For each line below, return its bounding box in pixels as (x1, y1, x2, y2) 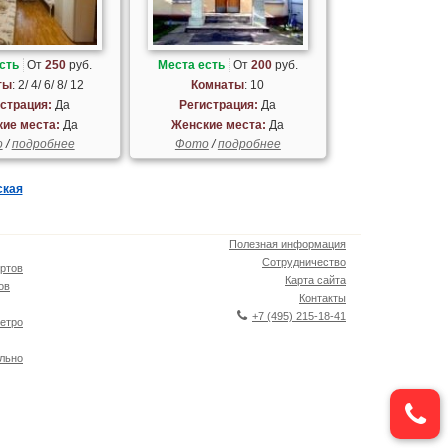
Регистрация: (179, 97, 259, 112)
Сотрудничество (262, 255, 346, 268)
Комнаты (191, 77, 245, 92)
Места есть (157, 57, 225, 72)
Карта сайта (285, 273, 346, 286)
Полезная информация (229, 237, 346, 250)
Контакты (299, 291, 346, 304)
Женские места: (171, 117, 267, 132)
